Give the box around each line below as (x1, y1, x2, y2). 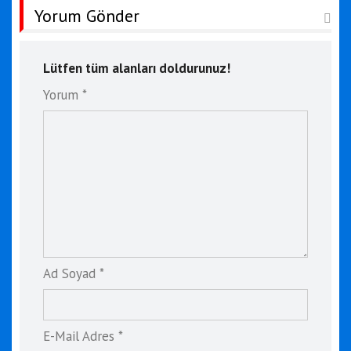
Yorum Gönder (34, 4, 139, 27)
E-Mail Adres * (43, 327, 123, 345)
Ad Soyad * (43, 264, 104, 282)
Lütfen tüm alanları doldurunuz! (43, 59, 230, 77)
